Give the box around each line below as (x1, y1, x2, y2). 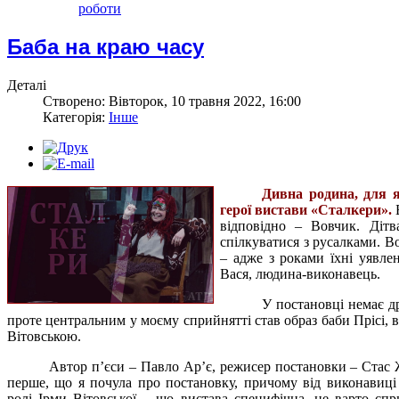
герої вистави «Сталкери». (220, 201, 392, 217)
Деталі (7, 77, 46, 93)
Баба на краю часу (7, 34, 204, 59)
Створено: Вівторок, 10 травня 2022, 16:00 (43, 93, 301, 109)
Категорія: (43, 109, 109, 125)
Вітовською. (7, 328, 81, 344)
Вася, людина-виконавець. (220, 265, 380, 281)
